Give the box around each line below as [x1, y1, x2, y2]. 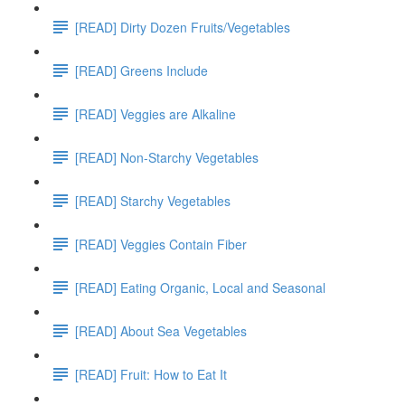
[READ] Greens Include [75, 61, 208, 80]
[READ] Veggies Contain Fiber [75, 234, 247, 253]
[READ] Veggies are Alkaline [75, 104, 236, 123]
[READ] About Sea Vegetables [75, 321, 247, 340]
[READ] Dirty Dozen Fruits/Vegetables [75, 17, 290, 36]
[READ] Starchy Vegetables [75, 191, 231, 210]
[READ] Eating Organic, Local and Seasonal [75, 278, 325, 297]
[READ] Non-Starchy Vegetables [75, 147, 259, 166]
